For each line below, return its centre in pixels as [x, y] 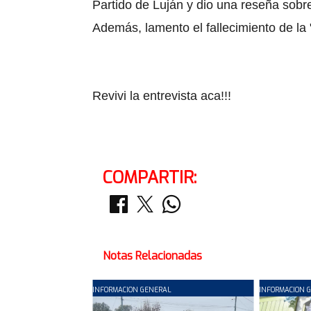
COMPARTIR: [150, 177]
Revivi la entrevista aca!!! [162, 95]
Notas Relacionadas [152, 255]
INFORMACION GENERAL [132, 289]
